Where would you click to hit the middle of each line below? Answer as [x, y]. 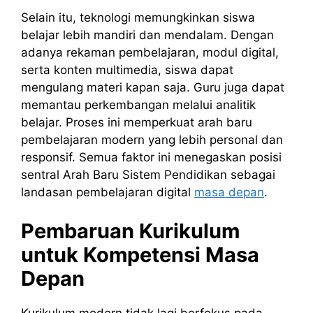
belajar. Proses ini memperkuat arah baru [137, 123]
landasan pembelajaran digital [108, 192]
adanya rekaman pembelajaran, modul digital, [150, 53]
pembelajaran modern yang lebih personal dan [152, 140]
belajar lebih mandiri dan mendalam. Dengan [147, 35]
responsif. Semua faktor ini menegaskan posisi [151, 158]
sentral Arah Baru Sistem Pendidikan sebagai [148, 175]
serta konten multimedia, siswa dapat [127, 70]
